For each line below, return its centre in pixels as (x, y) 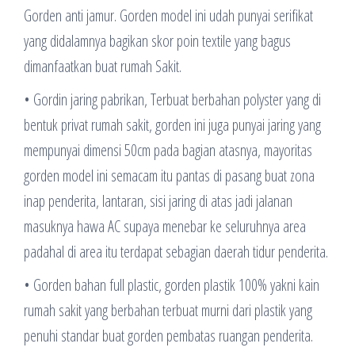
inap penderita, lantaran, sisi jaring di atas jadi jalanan (158, 200)
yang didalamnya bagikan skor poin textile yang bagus (157, 40)
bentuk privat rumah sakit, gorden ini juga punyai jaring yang (172, 124)
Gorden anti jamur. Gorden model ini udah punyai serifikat (168, 15)
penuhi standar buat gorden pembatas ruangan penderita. (168, 335)
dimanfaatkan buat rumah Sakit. (103, 66)
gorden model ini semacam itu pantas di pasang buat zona (169, 175)
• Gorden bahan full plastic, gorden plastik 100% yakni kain (172, 284)
